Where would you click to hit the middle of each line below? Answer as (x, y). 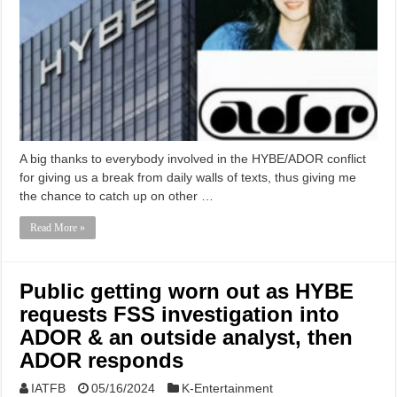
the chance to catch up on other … (117, 196)
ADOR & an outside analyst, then (187, 338)
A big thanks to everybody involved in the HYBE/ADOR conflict (193, 159)
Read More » (58, 228)
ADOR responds (102, 361)
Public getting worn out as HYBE (187, 292)
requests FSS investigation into (180, 315)
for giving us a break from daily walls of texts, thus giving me (188, 178)
